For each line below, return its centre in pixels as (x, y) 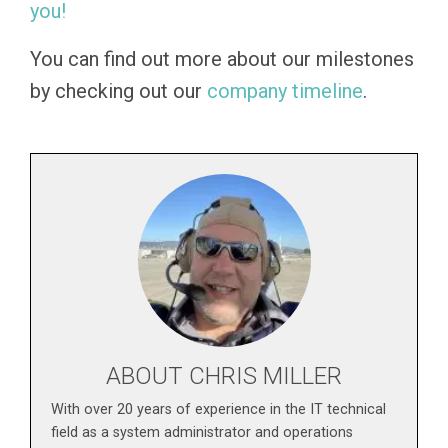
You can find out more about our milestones (222, 59)
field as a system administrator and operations (202, 432)
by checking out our (118, 91)
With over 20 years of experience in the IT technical (218, 409)
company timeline (285, 91)
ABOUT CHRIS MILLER (224, 376)
